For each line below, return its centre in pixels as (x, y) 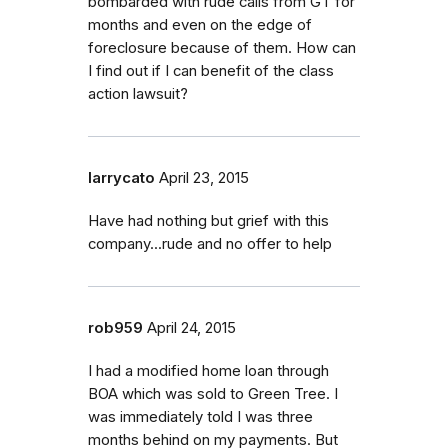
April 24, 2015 (191, 327)
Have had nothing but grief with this (208, 220)
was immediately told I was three (200, 416)
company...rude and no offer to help (210, 243)
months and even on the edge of (200, 24)
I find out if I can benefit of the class (211, 70)
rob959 (115, 327)
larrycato (121, 177)
